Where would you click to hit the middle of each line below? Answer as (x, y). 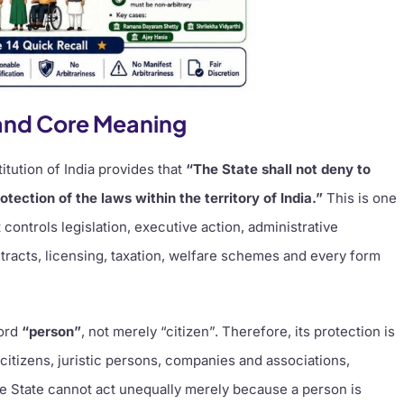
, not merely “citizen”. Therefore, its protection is (239, 331)
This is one (360, 197)
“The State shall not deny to (279, 169)
